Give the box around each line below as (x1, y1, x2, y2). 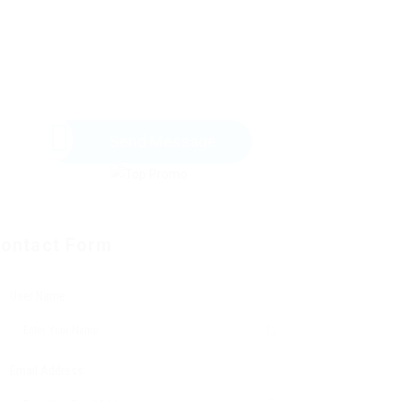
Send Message (109, 132, 216, 151)
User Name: (10, 289, 68, 303)
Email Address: (10, 363, 86, 378)
